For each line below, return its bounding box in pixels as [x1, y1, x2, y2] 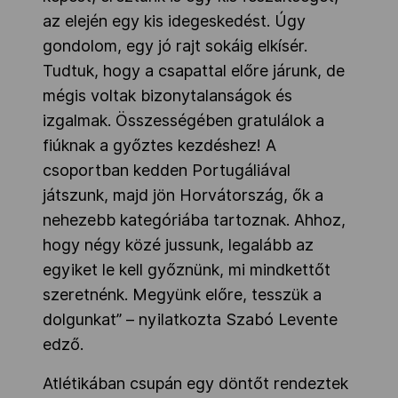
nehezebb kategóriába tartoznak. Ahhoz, [43, 211, 346, 230]
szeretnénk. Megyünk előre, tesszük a [43, 285, 322, 305]
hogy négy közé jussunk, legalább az [43, 235, 314, 255]
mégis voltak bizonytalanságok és [43, 86, 292, 106]
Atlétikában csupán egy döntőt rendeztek [43, 374, 348, 394]
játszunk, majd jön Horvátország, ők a [43, 186, 323, 205]
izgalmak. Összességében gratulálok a [43, 111, 324, 131]
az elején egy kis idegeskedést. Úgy [43, 12, 306, 31]
